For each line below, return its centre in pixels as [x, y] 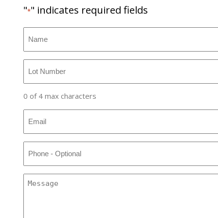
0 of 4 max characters [60, 96]
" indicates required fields [89, 9]
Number [39, 77]
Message [40, 179]
